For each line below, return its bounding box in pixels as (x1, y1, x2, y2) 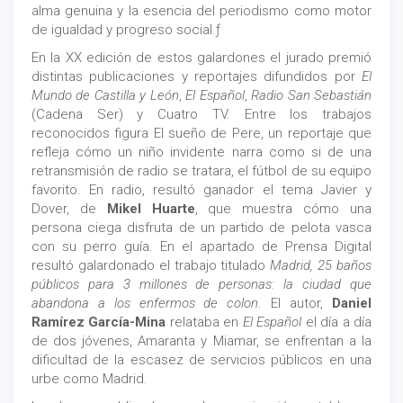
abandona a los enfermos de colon (31, 295, 259, 312)
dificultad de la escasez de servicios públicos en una (31, 352, 372, 369)
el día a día (301, 314, 372, 331)
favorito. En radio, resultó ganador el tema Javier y (31, 182, 372, 199)
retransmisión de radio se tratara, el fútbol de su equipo (31, 163, 372, 180)
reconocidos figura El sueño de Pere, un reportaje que (31, 125, 372, 142)
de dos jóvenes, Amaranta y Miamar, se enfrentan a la (31, 333, 372, 350)
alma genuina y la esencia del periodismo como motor (31, 3, 372, 20)
